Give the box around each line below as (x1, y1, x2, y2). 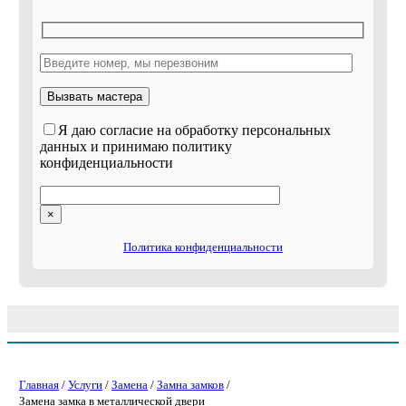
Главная (19, 378, 59, 392)
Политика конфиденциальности (123, 240, 283, 255)
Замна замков (157, 378, 224, 392)
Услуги (68, 378, 102, 392)
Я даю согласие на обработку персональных (57, 122, 331, 139)
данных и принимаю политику (39, 139, 232, 155)
